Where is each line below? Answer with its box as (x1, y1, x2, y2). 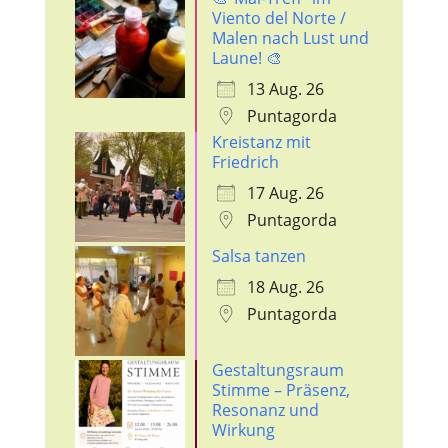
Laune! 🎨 (211, 47, 282, 70)
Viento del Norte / (211, 7, 346, 30)
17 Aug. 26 (246, 182, 324, 205)
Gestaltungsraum (211, 359, 344, 382)
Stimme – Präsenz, (211, 379, 350, 402)
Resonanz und (211, 399, 319, 422)
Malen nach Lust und (211, 27, 369, 50)
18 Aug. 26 (246, 276, 324, 299)
